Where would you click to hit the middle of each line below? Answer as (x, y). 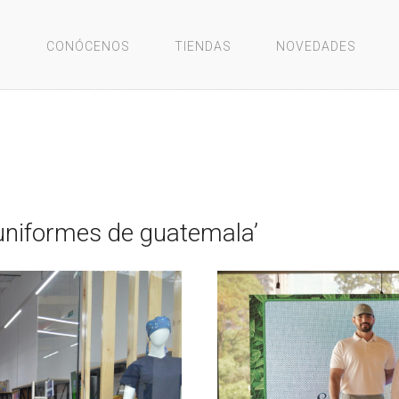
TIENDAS (203, 46)
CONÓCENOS (88, 46)
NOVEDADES (316, 46)
